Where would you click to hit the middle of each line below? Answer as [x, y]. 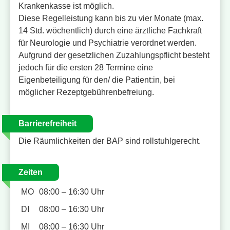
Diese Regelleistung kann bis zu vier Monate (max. [111, 18]
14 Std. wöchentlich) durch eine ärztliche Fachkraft [110, 31]
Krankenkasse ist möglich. [66, 6]
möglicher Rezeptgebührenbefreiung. [86, 92]
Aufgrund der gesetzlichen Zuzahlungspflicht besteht [114, 55]
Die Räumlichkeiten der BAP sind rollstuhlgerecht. [110, 141]
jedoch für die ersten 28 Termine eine [86, 68]
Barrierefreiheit [47, 124]
